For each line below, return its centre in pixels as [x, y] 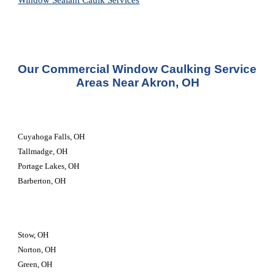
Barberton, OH [42, 181]
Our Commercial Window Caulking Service [137, 69]
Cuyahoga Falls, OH [52, 137]
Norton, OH [37, 250]
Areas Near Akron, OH [137, 83]
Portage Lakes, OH [49, 166]
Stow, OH [33, 235]
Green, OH [35, 264]
